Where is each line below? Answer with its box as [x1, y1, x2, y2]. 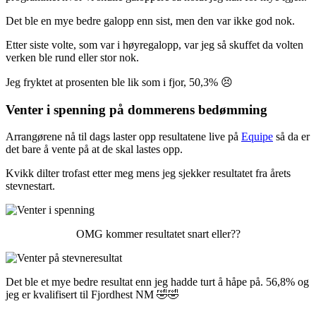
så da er [273, 130, 310, 143]
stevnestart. [6, 180, 58, 193]
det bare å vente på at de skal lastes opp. [6, 143, 183, 156]
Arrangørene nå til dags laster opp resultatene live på [6, 130, 241, 143]
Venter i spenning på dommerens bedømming [6, 102, 271, 117]
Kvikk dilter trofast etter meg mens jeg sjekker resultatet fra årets [6, 167, 291, 180]
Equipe [241, 130, 273, 143]
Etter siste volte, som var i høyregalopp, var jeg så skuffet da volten [6, 38, 303, 51]
